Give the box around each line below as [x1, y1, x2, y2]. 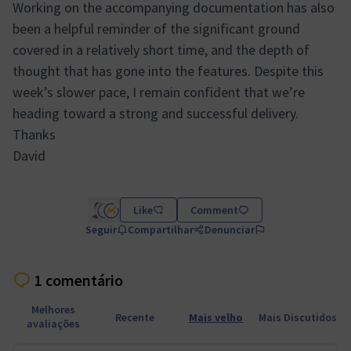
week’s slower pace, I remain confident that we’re [13, 83, 305, 101]
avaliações [26, 316, 80, 331]
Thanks [13, 125, 56, 143]
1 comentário [34, 270, 123, 290]
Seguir [85, 223, 117, 237]
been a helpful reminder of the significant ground [13, 20, 300, 38]
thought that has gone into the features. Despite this [13, 62, 324, 80]
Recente [114, 309, 154, 324]
